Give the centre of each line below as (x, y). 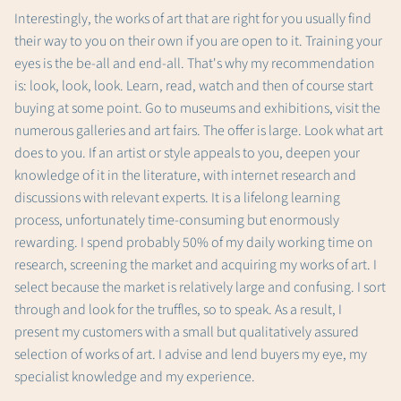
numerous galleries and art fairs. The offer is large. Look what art (199, 131)
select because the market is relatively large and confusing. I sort (200, 288)
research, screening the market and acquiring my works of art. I (196, 265)
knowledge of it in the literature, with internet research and (185, 176)
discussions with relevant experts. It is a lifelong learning (177, 198)
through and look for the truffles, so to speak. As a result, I (178, 310)
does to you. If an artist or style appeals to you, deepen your (187, 154)
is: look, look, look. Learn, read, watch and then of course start (194, 86)
